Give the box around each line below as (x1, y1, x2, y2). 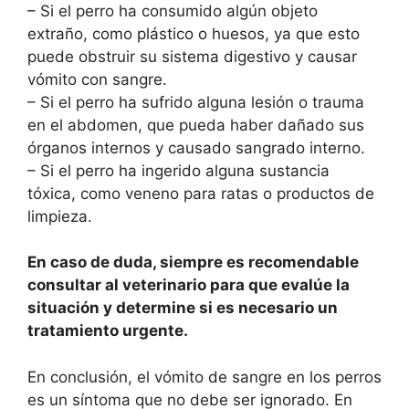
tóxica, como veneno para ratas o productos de (27, 184, 374, 203)
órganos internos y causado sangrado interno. (27, 138, 365, 157)
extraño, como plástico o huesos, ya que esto (27, 24, 360, 43)
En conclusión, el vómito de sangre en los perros (27, 367, 382, 386)
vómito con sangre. (27, 69, 167, 89)
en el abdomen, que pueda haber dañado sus (27, 115, 364, 134)
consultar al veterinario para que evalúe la (27, 276, 350, 295)
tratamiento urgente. (27, 321, 188, 341)
